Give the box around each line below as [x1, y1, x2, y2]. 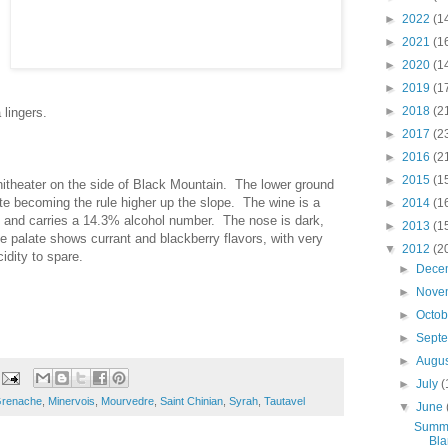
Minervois [48, 395, 95, 408]
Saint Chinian [160, 395, 223, 408]
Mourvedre [101, 395, 154, 408]
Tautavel [264, 395, 305, 408]
